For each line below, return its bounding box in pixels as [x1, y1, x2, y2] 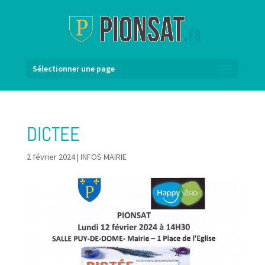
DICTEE [26, 122, 80, 147]
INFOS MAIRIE [80, 151, 127, 162]
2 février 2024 [26, 151, 75, 162]
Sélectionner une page [32, 63, 115, 74]
